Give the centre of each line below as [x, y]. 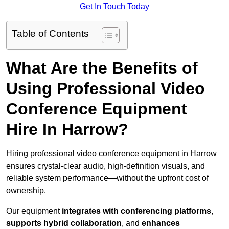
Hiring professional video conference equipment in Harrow [111, 154]
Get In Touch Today [114, 7]
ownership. [26, 191]
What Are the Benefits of [102, 68]
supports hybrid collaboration [64, 223]
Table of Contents [50, 34]
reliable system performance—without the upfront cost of [107, 178]
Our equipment [34, 211]
